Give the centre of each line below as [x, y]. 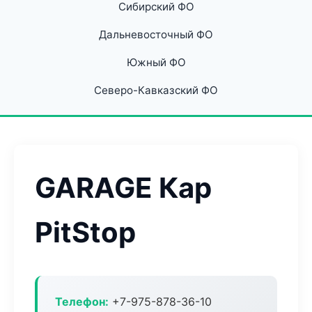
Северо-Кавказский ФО [156, 90]
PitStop [85, 232]
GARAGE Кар [123, 188]
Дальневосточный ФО [156, 34]
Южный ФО [156, 62]
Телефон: [82, 302]
